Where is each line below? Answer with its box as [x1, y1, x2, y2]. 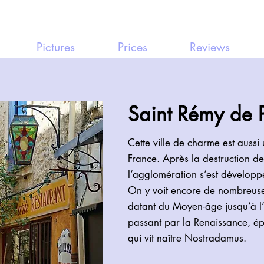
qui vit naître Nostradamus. [128, 232, 246, 245]
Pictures [37, 39, 75, 55]
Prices [117, 39, 147, 55]
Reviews [189, 39, 230, 55]
